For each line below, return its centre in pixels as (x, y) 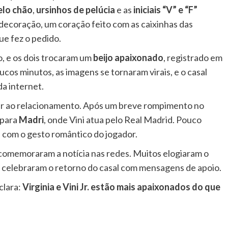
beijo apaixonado (128, 57)
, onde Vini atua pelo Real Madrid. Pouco (123, 119)
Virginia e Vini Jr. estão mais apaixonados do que (121, 187)
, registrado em (193, 57)
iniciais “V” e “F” (165, 9)
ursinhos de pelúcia (76, 9)
